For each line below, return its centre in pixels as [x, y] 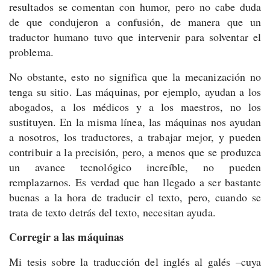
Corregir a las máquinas [67, 237]
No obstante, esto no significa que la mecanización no [135, 77]
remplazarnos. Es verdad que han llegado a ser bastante [135, 182]
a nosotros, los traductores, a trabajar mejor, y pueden [135, 137]
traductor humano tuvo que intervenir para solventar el [135, 37]
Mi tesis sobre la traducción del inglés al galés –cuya [135, 262]
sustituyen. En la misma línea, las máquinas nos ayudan [135, 122]
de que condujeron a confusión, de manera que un [135, 22]
